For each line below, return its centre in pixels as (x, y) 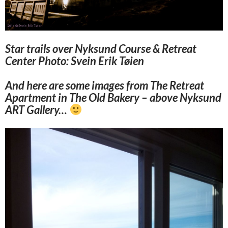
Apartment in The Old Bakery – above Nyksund (113, 97)
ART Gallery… (37, 109)
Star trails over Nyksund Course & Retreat (101, 48)
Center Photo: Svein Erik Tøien (75, 61)
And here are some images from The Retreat (105, 85)
